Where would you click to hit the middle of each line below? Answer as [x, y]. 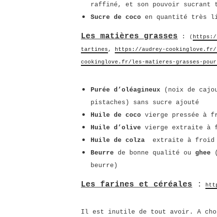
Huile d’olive [116, 128]
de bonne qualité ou [155, 153]
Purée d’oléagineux [125, 90]
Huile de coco [116, 115]
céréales [173, 185]
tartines [94, 49]
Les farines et [117, 185]
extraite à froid [184, 140]
